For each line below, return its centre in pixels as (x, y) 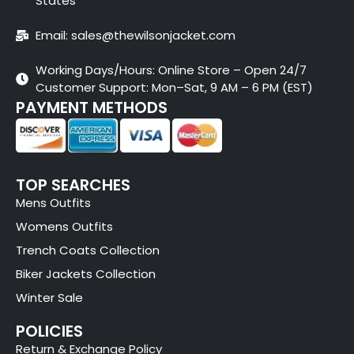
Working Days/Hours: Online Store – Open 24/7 (171, 70)
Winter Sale (49, 298)
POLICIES (49, 331)
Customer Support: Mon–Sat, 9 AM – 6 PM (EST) (174, 87)
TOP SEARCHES (73, 185)
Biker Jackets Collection (86, 274)
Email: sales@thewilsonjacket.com (136, 35)
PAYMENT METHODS (92, 107)
